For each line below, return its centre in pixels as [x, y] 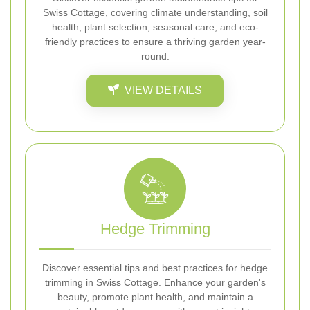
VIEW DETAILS [163, 90]
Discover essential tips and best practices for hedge [155, 267]
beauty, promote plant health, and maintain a [155, 297]
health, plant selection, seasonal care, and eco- [155, 27]
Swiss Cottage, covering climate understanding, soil [155, 12]
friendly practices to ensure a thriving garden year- [155, 41]
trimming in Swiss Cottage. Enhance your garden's [155, 282]
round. [155, 56]
